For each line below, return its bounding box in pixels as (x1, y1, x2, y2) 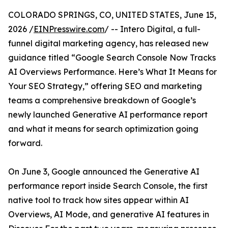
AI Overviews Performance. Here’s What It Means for (8, 67, 217, 77)
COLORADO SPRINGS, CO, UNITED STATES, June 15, (8, 10, 216, 20)
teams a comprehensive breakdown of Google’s (8, 95, 196, 105)
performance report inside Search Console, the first (8, 181, 208, 191)
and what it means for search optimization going (8, 124, 198, 134)
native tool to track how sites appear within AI (8, 195, 189, 205)
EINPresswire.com (34, 24, 104, 34)
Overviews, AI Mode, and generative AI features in (8, 209, 209, 219)
